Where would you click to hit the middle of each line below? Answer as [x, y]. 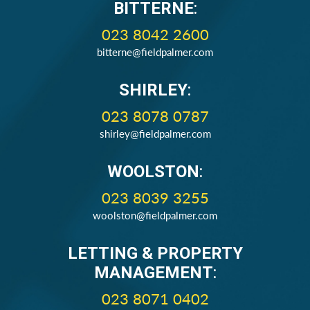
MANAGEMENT [153, 273]
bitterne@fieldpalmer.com [155, 52]
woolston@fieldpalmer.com [155, 215]
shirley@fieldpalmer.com [155, 134]
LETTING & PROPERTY [155, 254]
